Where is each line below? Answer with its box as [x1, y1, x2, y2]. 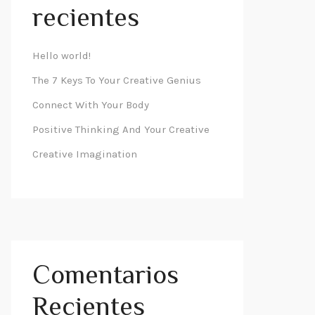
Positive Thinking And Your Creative [32, 123, 210, 136]
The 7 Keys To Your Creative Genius [32, 74, 201, 86]
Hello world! [32, 49, 91, 62]
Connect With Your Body [32, 98, 149, 111]
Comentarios [32, 256, 179, 298]
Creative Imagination [32, 148, 137, 160]
